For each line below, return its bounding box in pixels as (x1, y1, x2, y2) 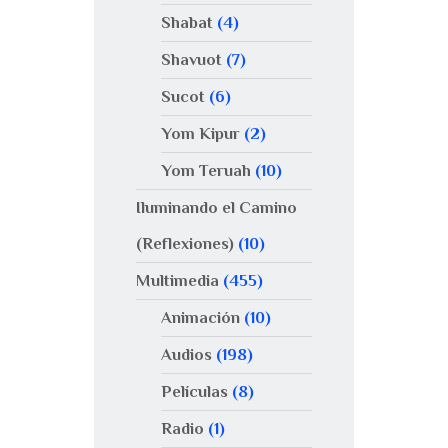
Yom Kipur (160, 124, 240, 144)
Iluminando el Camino (136, 198, 297, 218)
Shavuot (160, 50, 222, 70)
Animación (160, 308, 240, 328)
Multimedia (136, 271, 219, 291)
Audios (160, 345, 212, 365)
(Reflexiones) (136, 234, 234, 254)
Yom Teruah (160, 161, 251, 181)
